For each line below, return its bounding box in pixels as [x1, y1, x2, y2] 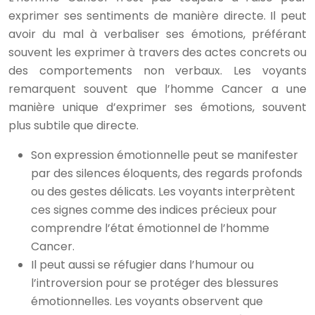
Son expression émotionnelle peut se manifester [31, 147, 298, 163]
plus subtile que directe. [8, 117, 139, 134]
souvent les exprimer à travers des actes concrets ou [8, 44, 307, 60]
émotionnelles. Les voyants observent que [31, 293, 263, 309]
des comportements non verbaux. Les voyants [8, 63, 307, 79]
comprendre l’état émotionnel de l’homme [31, 220, 269, 236]
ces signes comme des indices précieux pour [31, 202, 277, 218]
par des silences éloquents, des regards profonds [31, 165, 302, 181]
